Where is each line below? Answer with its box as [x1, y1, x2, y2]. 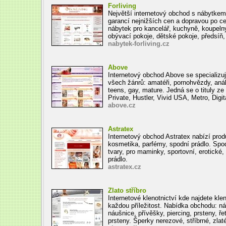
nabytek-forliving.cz [107, 40, 169, 47]
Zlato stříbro [107, 187, 146, 194]
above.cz [107, 101, 136, 109]
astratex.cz [107, 163, 141, 171]
